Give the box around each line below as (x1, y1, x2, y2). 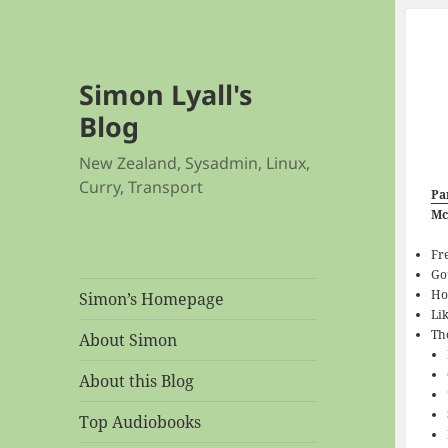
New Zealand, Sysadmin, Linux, (79, 152, 311, 175)
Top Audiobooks (79, 411, 202, 434)
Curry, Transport (79, 176, 204, 199)
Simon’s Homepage (79, 288, 225, 311)
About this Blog (79, 370, 195, 393)
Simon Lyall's (79, 76, 253, 114)
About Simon (79, 329, 178, 352)
